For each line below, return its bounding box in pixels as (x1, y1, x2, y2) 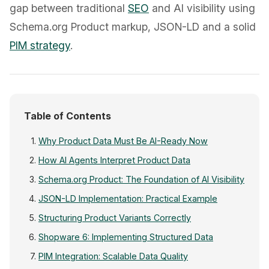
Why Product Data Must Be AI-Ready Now (38, 136, 208, 146)
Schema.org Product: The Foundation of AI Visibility (38, 174, 244, 184)
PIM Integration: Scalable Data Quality (38, 251, 188, 261)
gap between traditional (10, 2, 128, 14)
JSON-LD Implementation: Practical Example (38, 193, 217, 204)
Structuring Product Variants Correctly (38, 213, 191, 223)
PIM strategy (10, 39, 70, 52)
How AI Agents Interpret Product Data (38, 155, 190, 165)
